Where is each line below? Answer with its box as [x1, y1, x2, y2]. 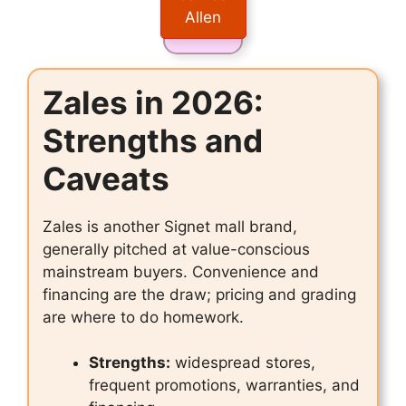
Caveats [43, 159, 169, 198]
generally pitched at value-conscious [43, 239, 310, 258]
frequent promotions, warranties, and [89, 376, 360, 395]
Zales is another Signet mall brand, [43, 217, 297, 236]
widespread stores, [170, 353, 315, 372]
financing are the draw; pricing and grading [43, 285, 356, 304]
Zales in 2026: [43, 82, 263, 121]
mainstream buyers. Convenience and [43, 262, 319, 281]
